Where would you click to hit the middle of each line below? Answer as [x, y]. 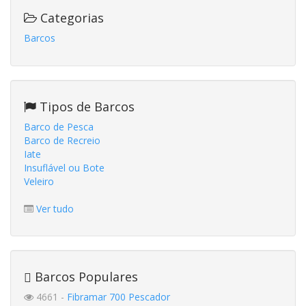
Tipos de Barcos [85, 107]
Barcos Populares [85, 277]
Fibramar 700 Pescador [119, 297]
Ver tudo [55, 209]
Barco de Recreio [62, 141]
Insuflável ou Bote [64, 168]
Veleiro [39, 182]
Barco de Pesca [59, 127]
